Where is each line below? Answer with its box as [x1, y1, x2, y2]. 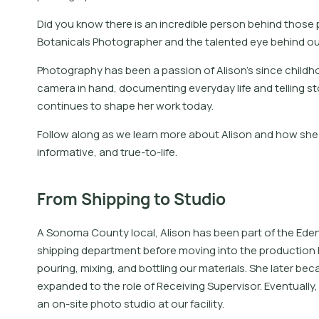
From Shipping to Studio [37, 189, 226, 211]
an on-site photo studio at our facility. [37, 296, 224, 312]
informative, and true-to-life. [37, 144, 177, 159]
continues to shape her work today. [37, 98, 214, 113]
